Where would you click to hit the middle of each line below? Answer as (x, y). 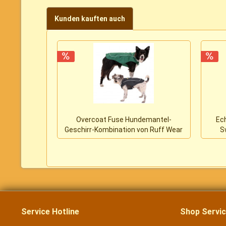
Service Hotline (50, 212)
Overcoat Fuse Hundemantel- (124, 120)
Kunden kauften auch (90, 19)
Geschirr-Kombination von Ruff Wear (124, 130)
